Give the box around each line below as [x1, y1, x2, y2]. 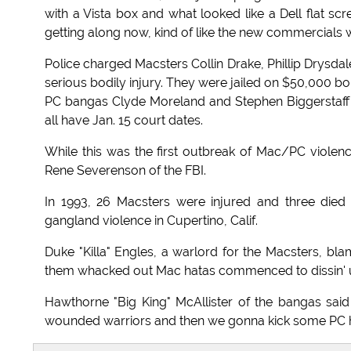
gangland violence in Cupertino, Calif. [45, 213, 258, 229]
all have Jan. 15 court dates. [45, 113, 203, 128]
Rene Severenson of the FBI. [45, 163, 206, 179]
